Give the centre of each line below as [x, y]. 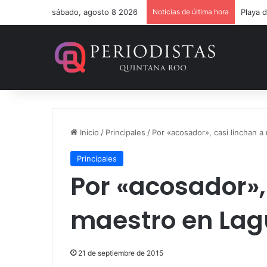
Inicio [88, 132]
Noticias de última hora [191, 12]
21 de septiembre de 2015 [121, 253]
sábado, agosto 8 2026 [95, 12]
